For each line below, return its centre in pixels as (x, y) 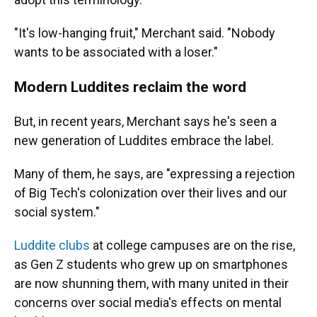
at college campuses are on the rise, (192, 246)
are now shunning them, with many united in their (151, 284)
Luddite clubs (52, 246)
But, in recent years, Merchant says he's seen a (145, 122)
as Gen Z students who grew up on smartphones (151, 265)
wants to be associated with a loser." (116, 52)
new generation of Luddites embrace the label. (144, 141)
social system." (57, 212)
